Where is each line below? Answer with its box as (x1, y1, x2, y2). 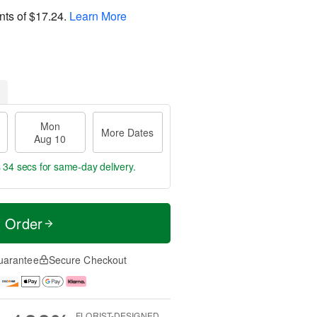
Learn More (69, 7, 127, 24)
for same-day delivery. (37, 159, 136, 173)
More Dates (101, 125, 154, 139)
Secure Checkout (48, 253, 127, 267)
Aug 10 (34, 132, 67, 146)
